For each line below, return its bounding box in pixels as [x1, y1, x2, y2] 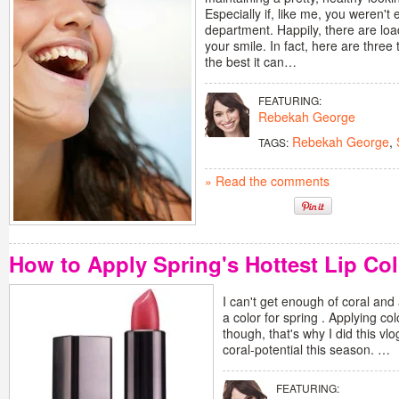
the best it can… [205, 53, 304, 70]
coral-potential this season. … [223, 340, 397, 358]
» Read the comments [205, 172, 330, 190]
